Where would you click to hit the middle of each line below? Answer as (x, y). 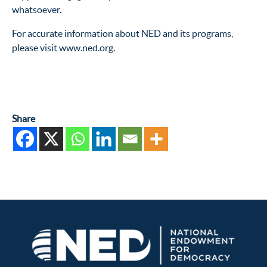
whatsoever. (37, 10)
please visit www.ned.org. (63, 48)
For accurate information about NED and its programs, (122, 34)
